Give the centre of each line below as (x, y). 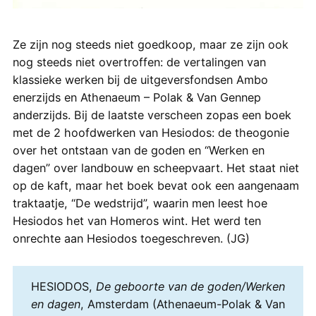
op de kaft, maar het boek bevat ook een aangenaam (156, 185)
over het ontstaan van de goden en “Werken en (138, 150)
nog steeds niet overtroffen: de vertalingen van (139, 62)
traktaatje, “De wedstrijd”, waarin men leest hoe (140, 203)
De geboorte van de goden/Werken (190, 286)
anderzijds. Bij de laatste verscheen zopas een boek (152, 115)
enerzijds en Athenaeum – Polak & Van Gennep (136, 97)
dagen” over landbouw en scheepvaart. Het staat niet (156, 168)
